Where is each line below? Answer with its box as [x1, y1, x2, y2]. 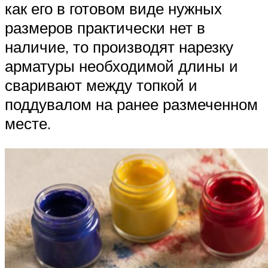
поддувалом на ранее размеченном [5, 95, 258, 114]
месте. [5, 114, 51, 133]
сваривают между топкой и [5, 75, 197, 95]
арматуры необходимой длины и [5, 56, 238, 76]
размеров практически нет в [5, 18, 205, 38]
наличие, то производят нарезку [5, 37, 233, 57]
